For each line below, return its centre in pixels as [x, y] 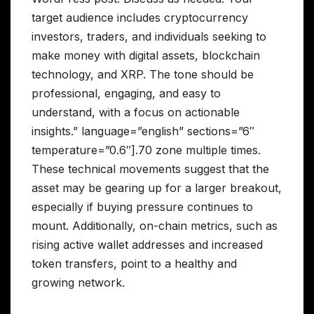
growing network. [78, 283]
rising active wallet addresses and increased [147, 245]
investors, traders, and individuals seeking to [149, 37]
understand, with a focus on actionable [136, 112]
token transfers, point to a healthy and [134, 264]
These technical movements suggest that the [150, 169]
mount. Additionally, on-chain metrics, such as [155, 226]
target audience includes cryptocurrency [140, 18]
